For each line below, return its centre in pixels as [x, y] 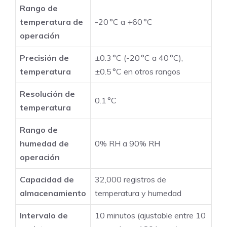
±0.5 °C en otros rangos [138, 72]
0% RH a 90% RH [127, 144]
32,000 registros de [130, 180]
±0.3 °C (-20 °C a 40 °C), [139, 58]
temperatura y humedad [138, 193]
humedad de [44, 144]
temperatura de [51, 22]
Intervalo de [44, 216]
